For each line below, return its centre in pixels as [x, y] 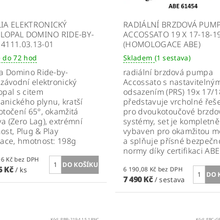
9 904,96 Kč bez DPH [27, 159]
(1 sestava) [173, 57]
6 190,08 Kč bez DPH [170, 169]
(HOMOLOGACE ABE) [162, 44]
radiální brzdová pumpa [168, 72]
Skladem [139, 57]
